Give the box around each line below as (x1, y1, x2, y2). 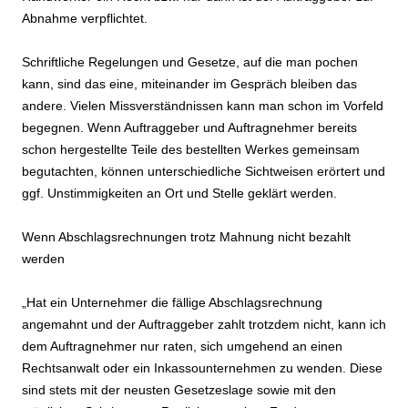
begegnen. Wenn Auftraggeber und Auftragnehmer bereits (22, 120, 357, 136)
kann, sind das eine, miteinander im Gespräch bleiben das (22, 76, 357, 92)
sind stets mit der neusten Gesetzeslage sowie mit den (22, 382, 336, 398)
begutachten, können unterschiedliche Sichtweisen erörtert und (22, 164, 385, 179)
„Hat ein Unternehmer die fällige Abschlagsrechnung (22, 295, 322, 311)
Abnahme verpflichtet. (22, 11, 148, 26)
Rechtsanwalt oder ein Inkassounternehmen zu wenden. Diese (22, 361, 382, 376)
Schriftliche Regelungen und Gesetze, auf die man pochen (22, 55, 358, 70)
